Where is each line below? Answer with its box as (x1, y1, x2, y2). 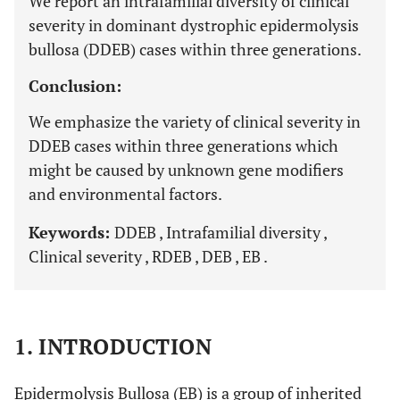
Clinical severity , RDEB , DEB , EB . (29, 246, 268, 267)
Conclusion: (29, 75, 121, 96)
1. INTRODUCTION (14, 332, 212, 361)
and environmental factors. (29, 183, 222, 204)
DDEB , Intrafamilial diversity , (114, 221, 327, 243)
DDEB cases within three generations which (29, 135, 338, 156)
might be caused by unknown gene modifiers (29, 159, 344, 180)
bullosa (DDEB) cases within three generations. (29, 38, 362, 60)
